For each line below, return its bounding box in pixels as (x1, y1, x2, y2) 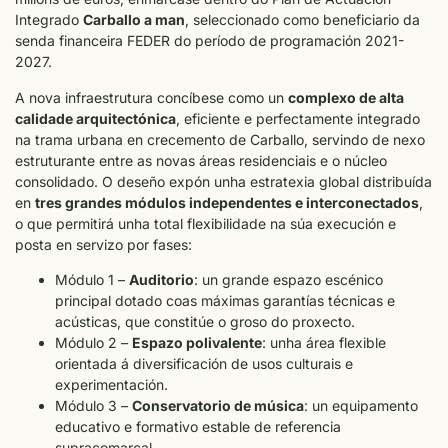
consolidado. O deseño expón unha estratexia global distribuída (15, 172, 432, 190)
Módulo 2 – (55, 334, 132, 352)
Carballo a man (83, 11, 185, 29)
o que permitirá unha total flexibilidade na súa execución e (15, 214, 396, 232)
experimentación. (55, 376, 168, 394)
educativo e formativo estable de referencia (55, 418, 341, 436)
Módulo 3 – (55, 397, 132, 415)
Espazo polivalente (132, 334, 262, 352)
